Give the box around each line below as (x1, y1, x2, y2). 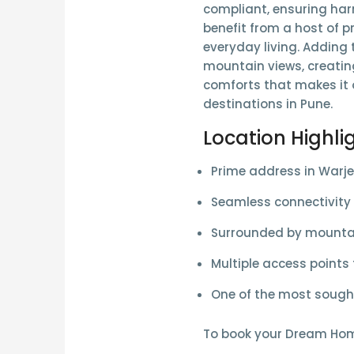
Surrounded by (210, 224, 305, 242)
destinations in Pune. (202, 96, 333, 113)
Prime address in (210, 163, 318, 180)
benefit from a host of (202, 20, 342, 37)
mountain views (202, 58, 302, 75)
